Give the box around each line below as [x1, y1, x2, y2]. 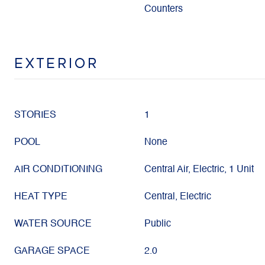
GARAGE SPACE [14, 247, 90, 256]
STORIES [14, 111, 56, 120]
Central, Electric [144, 192, 211, 202]
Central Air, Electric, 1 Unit [144, 165, 254, 174]
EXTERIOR [14, 56, 99, 72]
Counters [144, 5, 183, 14]
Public [144, 219, 171, 229]
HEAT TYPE [14, 192, 67, 202]
